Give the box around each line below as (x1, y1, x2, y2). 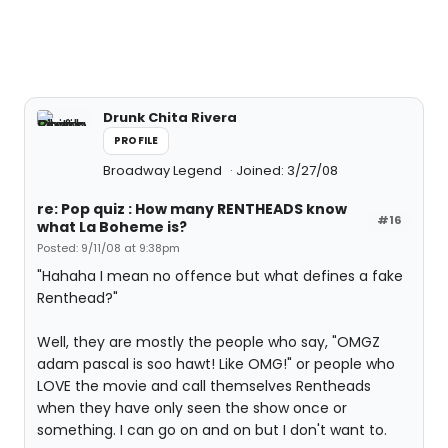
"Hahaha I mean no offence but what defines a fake (37, 266, 403, 286)
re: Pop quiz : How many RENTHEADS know (37, 199, 347, 219)
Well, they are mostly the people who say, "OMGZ (37, 332, 380, 352)
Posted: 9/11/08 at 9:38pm (37, 240, 180, 256)
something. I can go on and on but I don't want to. (37, 420, 387, 440)
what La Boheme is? (37, 217, 187, 237)
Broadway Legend (103, 161, 225, 180)
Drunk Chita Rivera (103, 108, 237, 127)
